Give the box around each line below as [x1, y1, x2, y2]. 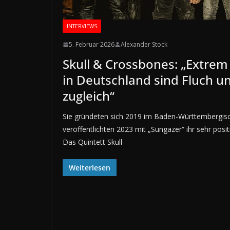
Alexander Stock [121, 40, 167, 49]
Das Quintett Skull [63, 137, 122, 147]
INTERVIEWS [67, 23, 97, 30]
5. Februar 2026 [69, 40, 114, 49]
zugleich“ [63, 87, 114, 105]
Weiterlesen [69, 163, 110, 173]
